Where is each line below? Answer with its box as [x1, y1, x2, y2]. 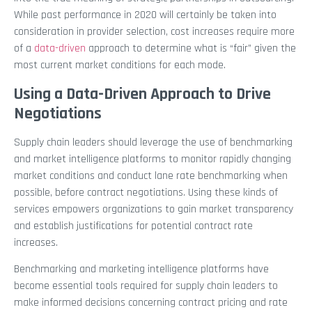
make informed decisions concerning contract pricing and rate [14, 295, 288, 311]
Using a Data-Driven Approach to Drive [14, 83, 271, 104]
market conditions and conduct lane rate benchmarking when [14, 168, 288, 183]
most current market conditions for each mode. [14, 58, 226, 73]
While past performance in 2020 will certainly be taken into [14, 8, 276, 23]
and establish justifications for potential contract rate [14, 218, 253, 233]
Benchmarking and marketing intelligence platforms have [14, 262, 269, 277]
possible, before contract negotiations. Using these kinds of [14, 185, 278, 200]
